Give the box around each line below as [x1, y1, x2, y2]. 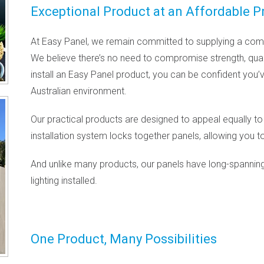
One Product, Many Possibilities [31, 231, 217, 246]
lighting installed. [31, 174, 98, 186]
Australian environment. [31, 85, 127, 97]
